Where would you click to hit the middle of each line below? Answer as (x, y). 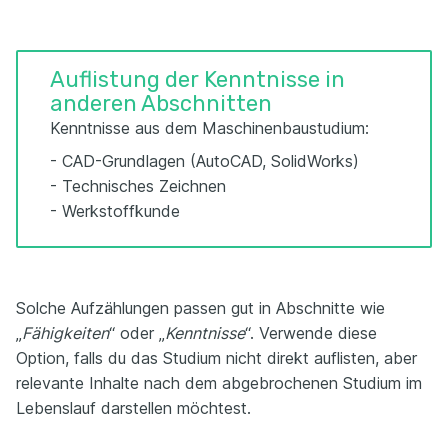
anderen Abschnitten (161, 103)
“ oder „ (137, 333)
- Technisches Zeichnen (138, 186)
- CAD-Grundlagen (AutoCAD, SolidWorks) (204, 161)
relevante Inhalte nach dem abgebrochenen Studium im (219, 383)
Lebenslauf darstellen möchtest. (133, 408)
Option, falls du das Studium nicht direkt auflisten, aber (216, 358)
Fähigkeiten (65, 333)
